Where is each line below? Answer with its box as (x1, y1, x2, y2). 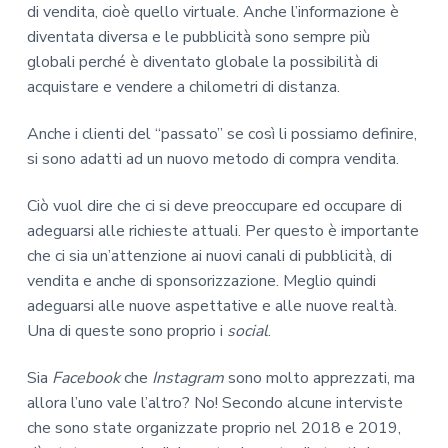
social (226, 319, 268, 342)
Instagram (151, 366, 224, 389)
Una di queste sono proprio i (26, 319, 227, 342)
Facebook (51, 366, 124, 389)
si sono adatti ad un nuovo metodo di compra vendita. (26, 147, 399, 170)
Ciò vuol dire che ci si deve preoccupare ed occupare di (26, 194, 402, 217)
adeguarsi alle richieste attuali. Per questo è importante (26, 219, 419, 242)
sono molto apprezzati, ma (223, 366, 415, 389)
